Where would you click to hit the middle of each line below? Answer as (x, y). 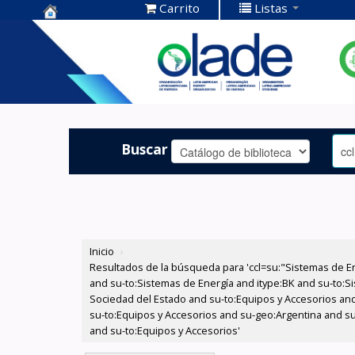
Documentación (102, 56)
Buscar (145, 149)
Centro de (80, 31)
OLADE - (73, 80)
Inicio (102, 252)
